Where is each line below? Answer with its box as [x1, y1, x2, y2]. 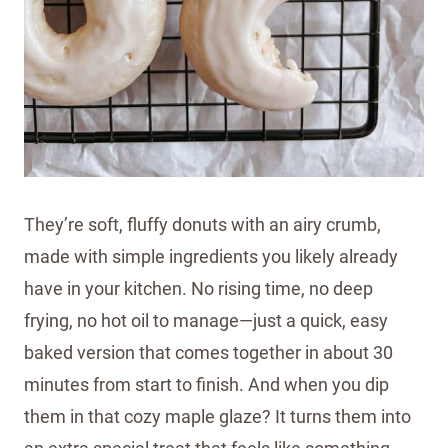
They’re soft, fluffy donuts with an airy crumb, [24, 214, 381, 236]
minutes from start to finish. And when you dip [24, 374, 389, 396]
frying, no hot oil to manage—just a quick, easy [24, 310, 388, 332]
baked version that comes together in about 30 [24, 342, 393, 364]
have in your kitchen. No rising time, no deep [24, 278, 373, 300]
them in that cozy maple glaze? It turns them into [24, 406, 411, 428]
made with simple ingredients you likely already [24, 246, 398, 268]
